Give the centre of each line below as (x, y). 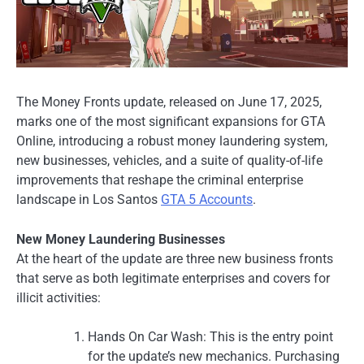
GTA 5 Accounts (207, 200)
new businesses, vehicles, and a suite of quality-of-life (169, 161)
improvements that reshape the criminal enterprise (160, 180)
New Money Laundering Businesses (121, 239)
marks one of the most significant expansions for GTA (171, 122)
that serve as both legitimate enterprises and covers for (173, 278)
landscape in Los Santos (89, 200)
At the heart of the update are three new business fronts (175, 258)
